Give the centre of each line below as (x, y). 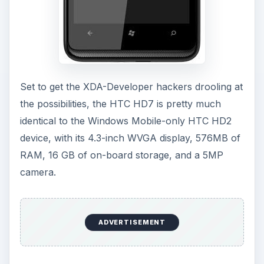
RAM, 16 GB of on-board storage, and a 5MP (121, 155)
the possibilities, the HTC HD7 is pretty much (120, 103)
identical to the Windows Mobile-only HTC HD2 (126, 121)
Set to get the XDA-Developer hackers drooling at (131, 86)
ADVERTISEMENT (132, 222)
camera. (38, 172)
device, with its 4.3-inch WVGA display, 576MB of (130, 138)
